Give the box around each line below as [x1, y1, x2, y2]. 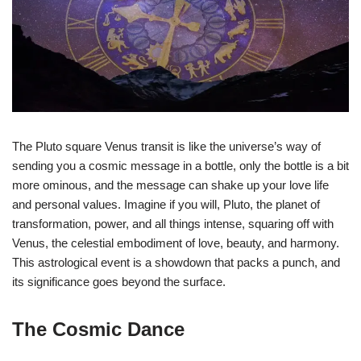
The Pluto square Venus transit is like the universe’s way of [12, 139, 321, 153]
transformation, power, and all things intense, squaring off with [12, 216, 334, 230]
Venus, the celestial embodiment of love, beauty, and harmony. [12, 235, 339, 250]
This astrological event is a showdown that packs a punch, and [12, 255, 340, 269]
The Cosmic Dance [12, 317, 185, 340]
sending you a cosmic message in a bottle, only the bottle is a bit [12, 158, 349, 172]
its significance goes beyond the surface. [12, 274, 226, 288]
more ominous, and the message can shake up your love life [12, 177, 329, 192]
